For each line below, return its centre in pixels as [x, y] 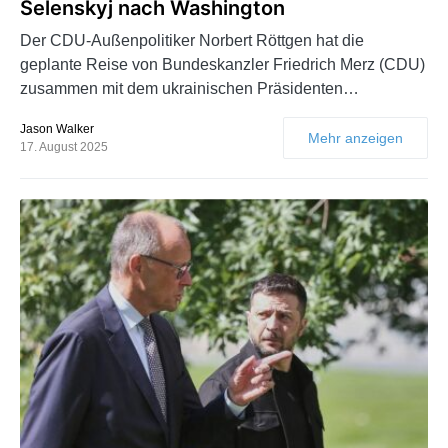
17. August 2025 [64, 147]
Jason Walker [57, 129]
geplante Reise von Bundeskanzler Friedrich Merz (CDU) [222, 65]
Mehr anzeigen [355, 138]
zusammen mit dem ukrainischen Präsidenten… [189, 89]
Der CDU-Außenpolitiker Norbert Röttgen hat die [192, 41]
